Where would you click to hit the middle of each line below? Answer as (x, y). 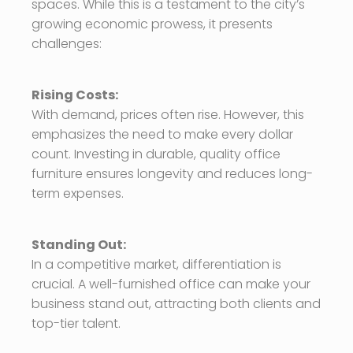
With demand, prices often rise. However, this (168, 114)
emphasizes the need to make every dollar (162, 134)
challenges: (67, 43)
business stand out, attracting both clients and (176, 303)
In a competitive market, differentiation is (156, 264)
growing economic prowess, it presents (152, 24)
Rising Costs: (75, 95)
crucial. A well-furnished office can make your (171, 284)
